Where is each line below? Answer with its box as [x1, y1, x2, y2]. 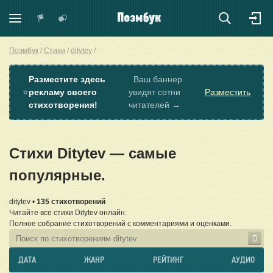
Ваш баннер [128, 74, 182, 84]
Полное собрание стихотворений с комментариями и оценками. [9, 219, 232, 229]
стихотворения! [29, 100, 97, 110]
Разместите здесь [29, 74, 105, 84]
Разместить [205, 87, 250, 97]
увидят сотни [128, 87, 180, 97]
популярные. [9, 167, 105, 184]
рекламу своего [29, 87, 97, 97]
